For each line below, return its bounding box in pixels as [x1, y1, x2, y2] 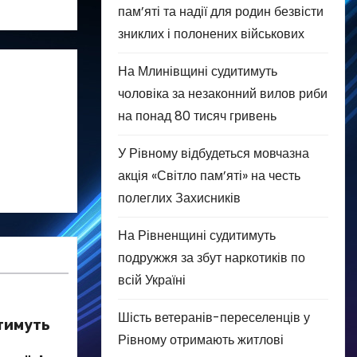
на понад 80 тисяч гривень [118, 106, 277, 125]
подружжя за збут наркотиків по [118, 248, 305, 267]
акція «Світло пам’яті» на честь [118, 166, 300, 185]
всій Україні [118, 270, 186, 289]
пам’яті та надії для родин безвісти [118, 2, 324, 21]
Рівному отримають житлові [118, 330, 284, 349]
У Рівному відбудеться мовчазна [118, 143, 309, 163]
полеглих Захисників [118, 188, 241, 207]
